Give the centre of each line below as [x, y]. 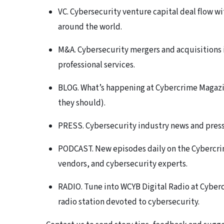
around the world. [90, 27]
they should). [82, 103]
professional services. [96, 65]
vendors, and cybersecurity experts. [123, 164]
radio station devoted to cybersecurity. [129, 202]
